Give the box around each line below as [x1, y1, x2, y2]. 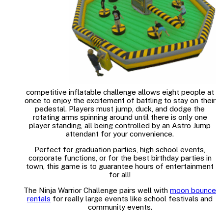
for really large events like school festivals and [51, 194, 213, 203]
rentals [27, 194, 51, 203]
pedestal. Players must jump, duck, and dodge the [35, 105, 205, 113]
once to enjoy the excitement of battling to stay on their [24, 96, 216, 105]
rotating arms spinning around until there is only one [32, 113, 207, 122]
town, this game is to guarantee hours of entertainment [26, 162, 214, 171]
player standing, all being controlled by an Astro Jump [29, 121, 211, 130]
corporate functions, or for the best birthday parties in [28, 154, 212, 163]
